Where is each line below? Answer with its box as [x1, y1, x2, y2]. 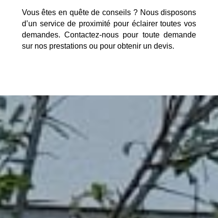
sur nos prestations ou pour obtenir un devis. [21, 41, 174, 50]
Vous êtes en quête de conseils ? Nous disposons [21, 8, 197, 17]
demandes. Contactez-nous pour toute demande [21, 30, 197, 39]
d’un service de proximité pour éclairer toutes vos [21, 19, 197, 28]
